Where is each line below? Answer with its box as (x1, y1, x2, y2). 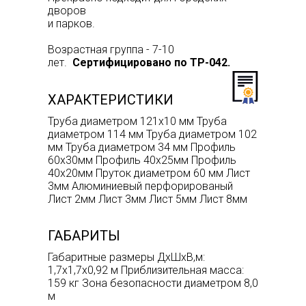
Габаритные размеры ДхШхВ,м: (48, 250, 205, 264)
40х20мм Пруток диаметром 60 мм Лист (48, 166, 250, 180)
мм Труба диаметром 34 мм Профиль (48, 140, 236, 154)
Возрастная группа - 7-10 (48, 42, 174, 56)
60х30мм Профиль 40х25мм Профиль (48, 153, 236, 167)
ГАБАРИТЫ (48, 227, 120, 244)
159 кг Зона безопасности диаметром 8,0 (48, 276, 258, 290)
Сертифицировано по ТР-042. (72, 55, 230, 69)
